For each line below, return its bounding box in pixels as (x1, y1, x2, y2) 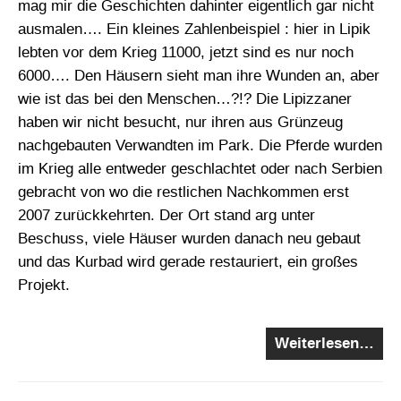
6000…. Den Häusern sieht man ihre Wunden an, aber (18, 67, 380, 85)
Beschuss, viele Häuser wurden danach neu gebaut (18, 230, 361, 248)
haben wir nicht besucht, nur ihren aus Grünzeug (18, 114, 343, 132)
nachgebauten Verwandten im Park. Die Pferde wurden (18, 137, 382, 155)
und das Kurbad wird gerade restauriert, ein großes (18, 253, 358, 271)
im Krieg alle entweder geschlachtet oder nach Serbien (18, 160, 382, 178)
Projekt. (18, 277, 70, 294)
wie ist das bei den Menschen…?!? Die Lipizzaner (18, 90, 352, 108)
